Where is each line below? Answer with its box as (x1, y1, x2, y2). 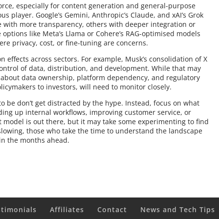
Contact (97, 205, 128, 214)
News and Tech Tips (140, 205, 216, 214)
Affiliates (50, 205, 85, 214)
